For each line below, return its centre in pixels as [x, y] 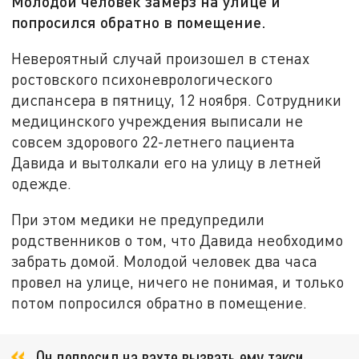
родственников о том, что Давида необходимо [177, 240]
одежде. [42, 183]
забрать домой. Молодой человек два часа [165, 261]
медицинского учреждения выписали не [157, 120]
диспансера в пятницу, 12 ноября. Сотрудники [177, 99]
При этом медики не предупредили [138, 220]
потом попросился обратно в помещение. [159, 303]
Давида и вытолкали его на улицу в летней [167, 162]
